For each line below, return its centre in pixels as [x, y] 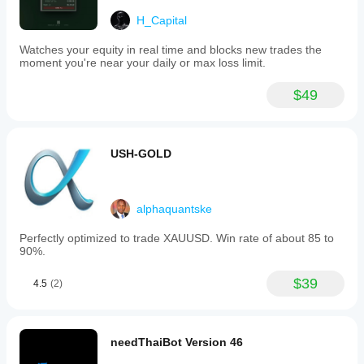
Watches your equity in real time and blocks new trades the [171, 50]
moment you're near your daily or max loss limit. [143, 63]
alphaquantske [174, 209]
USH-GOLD [141, 154]
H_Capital [162, 20]
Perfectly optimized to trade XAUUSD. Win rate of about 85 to [177, 238]
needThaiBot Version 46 [177, 342]
